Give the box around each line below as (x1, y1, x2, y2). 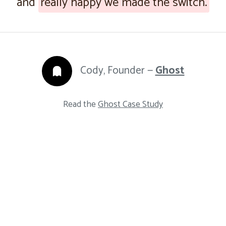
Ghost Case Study (98, 97, 163, 112)
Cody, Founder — (80, 62, 155, 80)
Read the (63, 97, 98, 112)
